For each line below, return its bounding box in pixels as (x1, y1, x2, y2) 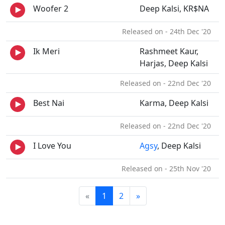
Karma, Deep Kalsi (140, 97, 208, 108)
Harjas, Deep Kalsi (140, 58, 208, 69)
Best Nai (33, 97, 64, 108)
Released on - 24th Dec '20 (122, 27, 215, 36)
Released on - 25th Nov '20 (122, 164, 215, 173)
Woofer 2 (33, 3, 68, 14)
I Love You (33, 140, 71, 151)
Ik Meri (33, 46, 60, 57)
